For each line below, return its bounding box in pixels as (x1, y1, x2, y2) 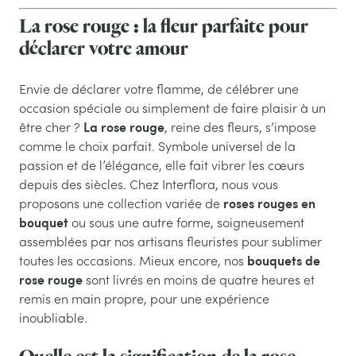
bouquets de (247, 250, 320, 269)
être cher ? (19, 118, 83, 135)
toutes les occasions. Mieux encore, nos (19, 252, 247, 269)
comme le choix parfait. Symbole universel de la (19, 137, 296, 154)
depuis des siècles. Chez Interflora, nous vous (19, 176, 278, 192)
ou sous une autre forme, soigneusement (68, 214, 304, 230)
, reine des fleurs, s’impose (164, 118, 316, 135)
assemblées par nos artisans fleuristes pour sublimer (19, 233, 322, 250)
